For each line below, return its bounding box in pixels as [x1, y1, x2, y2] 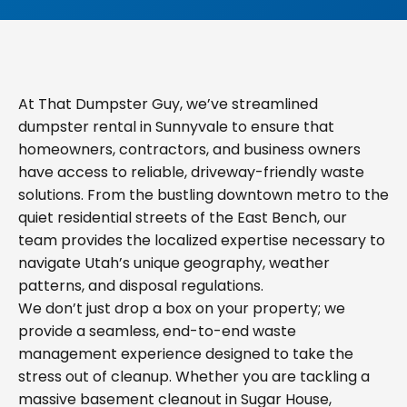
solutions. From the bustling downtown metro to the [18, 184, 389, 205]
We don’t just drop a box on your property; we [18, 298, 345, 319]
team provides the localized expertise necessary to [18, 230, 385, 251]
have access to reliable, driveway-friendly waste [18, 162, 364, 183]
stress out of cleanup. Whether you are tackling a [18, 366, 370, 387]
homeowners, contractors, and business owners [18, 139, 361, 160]
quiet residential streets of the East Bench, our [18, 207, 347, 228]
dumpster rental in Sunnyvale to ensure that [18, 116, 334, 137]
